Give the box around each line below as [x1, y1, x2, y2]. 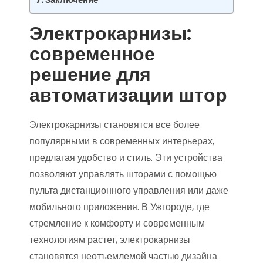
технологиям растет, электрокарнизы [29, 233, 190, 247]
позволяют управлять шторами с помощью [29, 167, 217, 181]
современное [29, 41, 155, 68]
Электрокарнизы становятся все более [29, 118, 200, 132]
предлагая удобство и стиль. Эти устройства [29, 151, 222, 165]
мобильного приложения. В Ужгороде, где [29, 200, 210, 214]
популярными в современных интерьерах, [29, 134, 214, 149]
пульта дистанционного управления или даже [29, 184, 228, 198]
